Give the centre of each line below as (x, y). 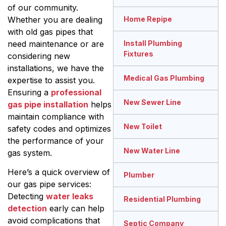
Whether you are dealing (55, 19)
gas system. (30, 153)
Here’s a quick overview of (59, 172)
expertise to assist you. (51, 80)
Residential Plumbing (162, 199)
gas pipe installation (48, 104)
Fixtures (138, 54)
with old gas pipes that (50, 32)
